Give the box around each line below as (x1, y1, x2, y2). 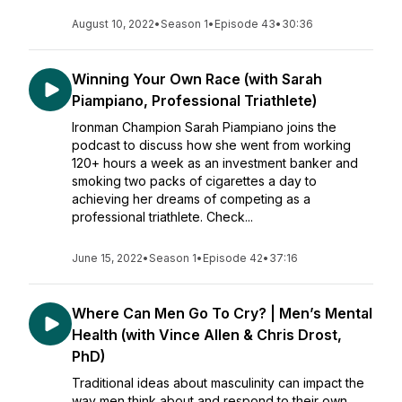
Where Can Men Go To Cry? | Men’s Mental (72, 304, 372, 322)
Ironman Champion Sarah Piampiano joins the (72, 119, 336, 135)
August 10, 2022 (72, 17, 154, 31)
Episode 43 (214, 17, 275, 31)
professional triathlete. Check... (72, 209, 253, 224)
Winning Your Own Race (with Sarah (72, 70, 322, 88)
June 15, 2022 (72, 251, 143, 265)
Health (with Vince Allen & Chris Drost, (72, 326, 342, 344)
